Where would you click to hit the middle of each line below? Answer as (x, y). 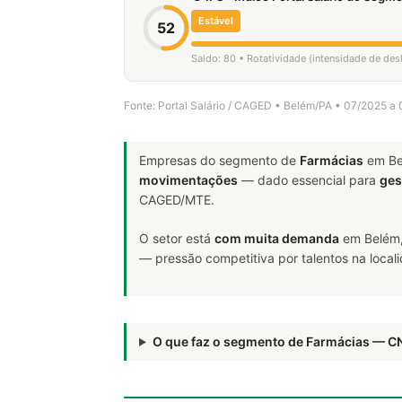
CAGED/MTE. (177, 200)
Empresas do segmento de (219, 160)
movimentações (188, 180)
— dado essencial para (309, 180)
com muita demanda (277, 238)
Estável (216, 21)
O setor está (177, 238)
